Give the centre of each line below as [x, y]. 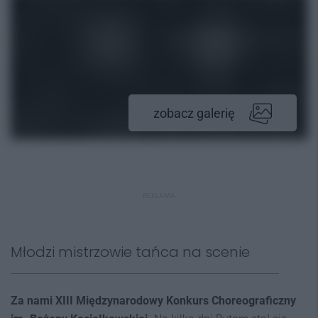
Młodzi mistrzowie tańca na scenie [130, 252]
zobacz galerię [194, 113]
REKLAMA [159, 196]
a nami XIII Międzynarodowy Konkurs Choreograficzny [157, 301]
